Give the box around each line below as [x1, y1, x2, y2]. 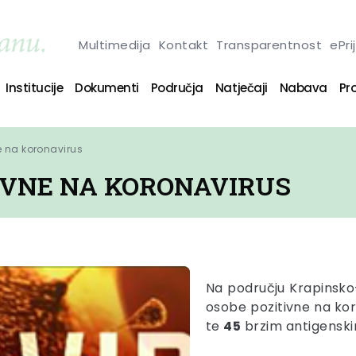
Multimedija [79, 36, 151, 53]
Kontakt [158, 36, 209, 53]
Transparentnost [216, 36, 323, 53]
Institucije [6, 79, 64, 96]
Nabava [279, 79, 327, 96]
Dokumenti [75, 79, 139, 96]
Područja [150, 79, 203, 96]
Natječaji [215, 79, 268, 96]
